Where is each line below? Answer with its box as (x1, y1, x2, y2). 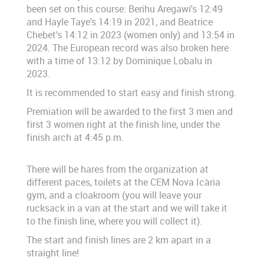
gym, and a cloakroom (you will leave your (27, 189, 202, 202)
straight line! (27, 246, 79, 260)
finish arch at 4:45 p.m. (27, 131, 124, 144)
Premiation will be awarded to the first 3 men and (27, 105, 233, 118)
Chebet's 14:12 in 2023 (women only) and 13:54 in (27, 28, 235, 42)
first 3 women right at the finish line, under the (27, 118, 220, 131)
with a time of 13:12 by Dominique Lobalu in (27, 54, 212, 68)
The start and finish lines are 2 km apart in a (27, 233, 211, 247)
